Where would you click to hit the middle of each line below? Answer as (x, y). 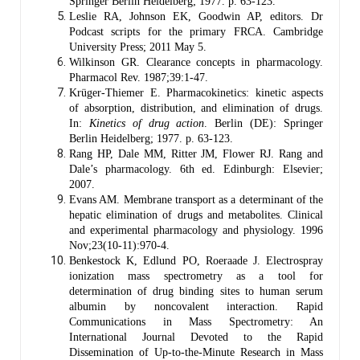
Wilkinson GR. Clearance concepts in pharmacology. (196, 62)
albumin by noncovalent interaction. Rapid (196, 306)
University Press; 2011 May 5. (138, 47)
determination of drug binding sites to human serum (196, 291)
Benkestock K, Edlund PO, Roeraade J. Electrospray (196, 260)
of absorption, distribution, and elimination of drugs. (196, 108)
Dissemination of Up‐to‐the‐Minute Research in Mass (196, 352)
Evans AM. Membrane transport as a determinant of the (196, 199)
